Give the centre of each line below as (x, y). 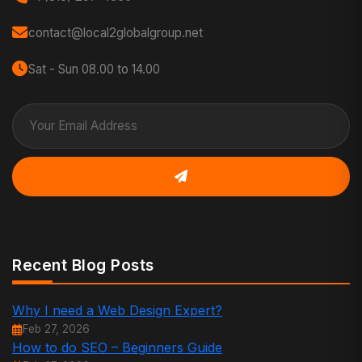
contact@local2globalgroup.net (116, 33)
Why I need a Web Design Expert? (117, 311)
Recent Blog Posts (83, 265)
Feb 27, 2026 (56, 329)
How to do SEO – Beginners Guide (117, 348)
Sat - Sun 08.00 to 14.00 (94, 69)
